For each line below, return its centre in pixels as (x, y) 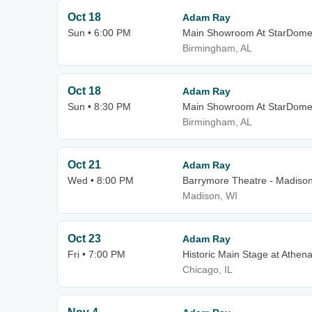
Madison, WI (210, 196)
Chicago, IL (208, 270)
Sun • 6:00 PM (99, 33)
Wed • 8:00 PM (101, 180)
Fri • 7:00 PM (96, 254)
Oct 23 (84, 239)
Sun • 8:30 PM (99, 107)
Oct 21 (84, 165)
